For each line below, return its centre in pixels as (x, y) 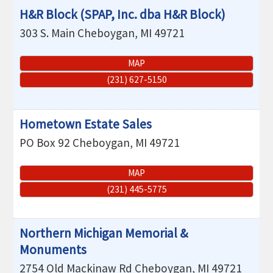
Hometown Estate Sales (86, 124)
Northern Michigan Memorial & (104, 233)
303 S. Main (48, 33)
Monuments (53, 250)
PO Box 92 (45, 142)
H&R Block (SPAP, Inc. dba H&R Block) (123, 15)
